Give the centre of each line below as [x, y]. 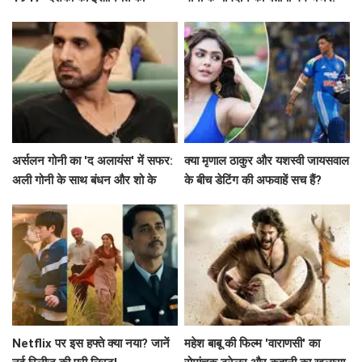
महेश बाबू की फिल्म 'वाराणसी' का [253, 344]
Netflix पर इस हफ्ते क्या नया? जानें [91, 344]
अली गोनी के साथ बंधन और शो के [84, 181]
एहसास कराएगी [44, 17]
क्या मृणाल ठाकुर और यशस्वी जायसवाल [267, 161]
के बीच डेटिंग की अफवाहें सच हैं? [253, 181]
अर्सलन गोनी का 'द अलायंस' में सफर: [93, 161]
